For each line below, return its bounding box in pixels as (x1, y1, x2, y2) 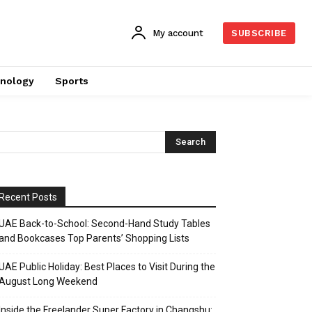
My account (153, 27, 204, 38)
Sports (54, 75, 88, 86)
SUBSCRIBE (231, 28, 287, 39)
